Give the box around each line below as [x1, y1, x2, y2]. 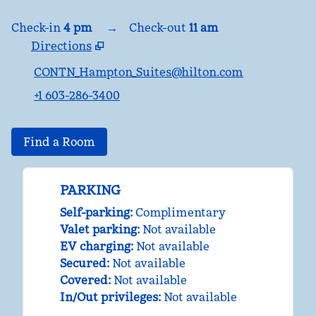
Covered [60, 273, 108, 287]
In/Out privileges [60, 290, 158, 304]
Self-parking [60, 205, 130, 219]
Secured [60, 256, 107, 270]
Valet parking [60, 222, 137, 236]
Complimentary [135, 205, 226, 219]
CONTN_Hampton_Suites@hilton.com [34, 65, 243, 79]
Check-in [11, 20, 61, 35]
